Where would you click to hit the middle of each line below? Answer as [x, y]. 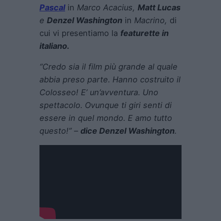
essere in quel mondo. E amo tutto [106, 118]
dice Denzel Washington [128, 131]
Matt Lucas [159, 7]
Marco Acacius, [106, 7]
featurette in [145, 33]
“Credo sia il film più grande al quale [109, 67]
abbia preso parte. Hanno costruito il [110, 80]
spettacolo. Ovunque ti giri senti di [106, 105]
